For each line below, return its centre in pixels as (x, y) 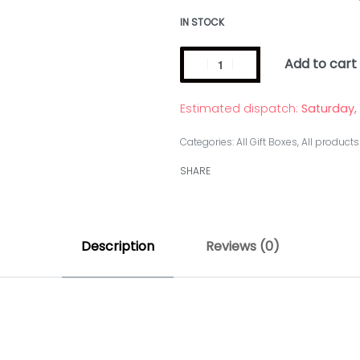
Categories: (208, 141)
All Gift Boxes (267, 141)
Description (117, 246)
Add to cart (321, 64)
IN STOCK (202, 22)
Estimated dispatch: (239, 108)
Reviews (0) (242, 246)
